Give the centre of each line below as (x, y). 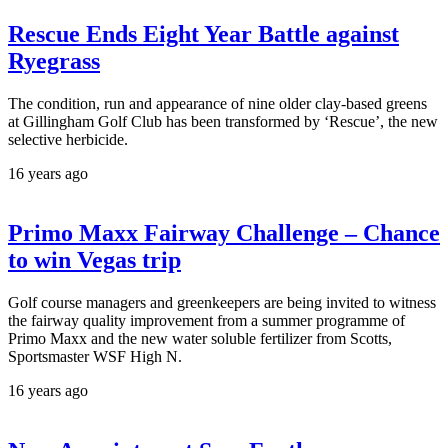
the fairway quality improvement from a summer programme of (206, 321)
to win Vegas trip (94, 260)
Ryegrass (54, 60)
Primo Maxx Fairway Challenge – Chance (224, 233)
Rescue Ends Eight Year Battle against (203, 33)
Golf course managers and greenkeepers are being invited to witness (222, 303)
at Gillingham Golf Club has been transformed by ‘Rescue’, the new (223, 121)
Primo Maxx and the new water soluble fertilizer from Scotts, (200, 339)
